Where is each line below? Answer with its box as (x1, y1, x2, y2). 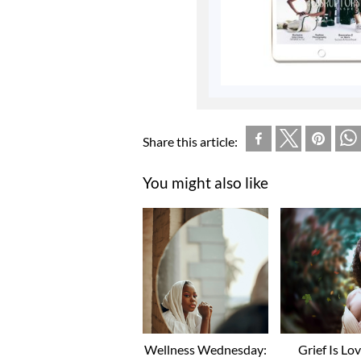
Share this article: (143, 133, 238, 149)
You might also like (143, 172, 268, 192)
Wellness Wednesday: (144, 341, 268, 357)
